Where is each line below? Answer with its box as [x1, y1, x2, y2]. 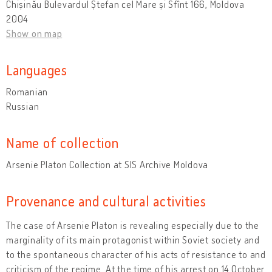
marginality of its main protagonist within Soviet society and [6, 233, 260, 246]
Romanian [6, 85, 48, 98]
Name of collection [6, 133, 119, 151]
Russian [6, 100, 39, 112]
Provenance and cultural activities [6, 191, 206, 209]
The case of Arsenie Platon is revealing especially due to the [6, 219, 259, 231]
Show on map [6, 27, 63, 39]
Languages [6, 60, 67, 78]
